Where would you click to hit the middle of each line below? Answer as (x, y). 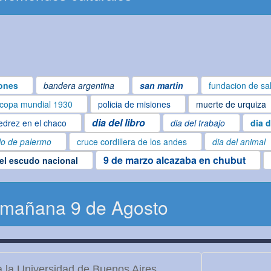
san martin (162, 86)
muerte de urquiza (231, 104)
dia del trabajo (198, 123)
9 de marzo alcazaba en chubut (175, 160)
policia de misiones (134, 104)
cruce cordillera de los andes (132, 142)
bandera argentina (79, 86)
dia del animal (239, 142)
